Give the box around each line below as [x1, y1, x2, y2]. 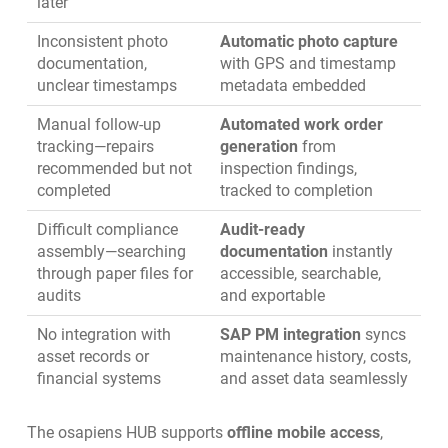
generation [219, 137, 298, 157]
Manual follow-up [36, 115, 161, 135]
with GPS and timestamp [219, 54, 396, 74]
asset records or [36, 347, 149, 367]
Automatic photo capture [219, 32, 398, 52]
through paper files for [36, 264, 193, 284]
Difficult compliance [36, 220, 178, 240]
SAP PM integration [219, 325, 361, 345]
